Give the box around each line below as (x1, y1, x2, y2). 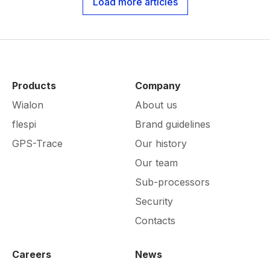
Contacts (135, 215, 175, 227)
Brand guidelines (135, 118, 210, 131)
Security (135, 195, 173, 208)
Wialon (12, 99, 43, 111)
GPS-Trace (12, 137, 63, 150)
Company (135, 80, 181, 92)
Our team (135, 157, 178, 169)
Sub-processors (135, 176, 210, 189)
